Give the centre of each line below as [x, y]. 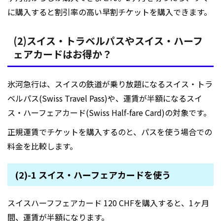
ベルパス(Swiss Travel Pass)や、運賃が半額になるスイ [105, 98]
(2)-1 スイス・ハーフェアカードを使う [93, 175]
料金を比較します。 [42, 146]
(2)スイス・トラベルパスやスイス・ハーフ [108, 41]
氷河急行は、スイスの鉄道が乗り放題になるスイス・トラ [110, 84]
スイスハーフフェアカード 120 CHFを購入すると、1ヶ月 [108, 203]
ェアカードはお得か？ [63, 54]
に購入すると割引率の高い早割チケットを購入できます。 [110, 12]
